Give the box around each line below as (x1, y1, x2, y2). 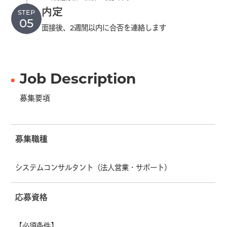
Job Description (20, 73, 136, 87)
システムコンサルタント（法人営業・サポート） (15, 165, 171, 173)
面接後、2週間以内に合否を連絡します (42, 25, 167, 32)
